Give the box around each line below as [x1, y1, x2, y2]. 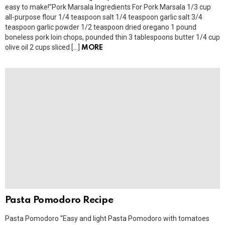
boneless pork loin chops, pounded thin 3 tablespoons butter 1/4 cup [5, 33, 220, 42]
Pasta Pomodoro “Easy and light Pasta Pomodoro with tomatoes [5, 214, 209, 223]
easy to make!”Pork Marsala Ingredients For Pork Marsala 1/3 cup [5, 3, 211, 12]
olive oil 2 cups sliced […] [5, 43, 81, 52]
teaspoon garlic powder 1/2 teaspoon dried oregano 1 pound [5, 23, 196, 32]
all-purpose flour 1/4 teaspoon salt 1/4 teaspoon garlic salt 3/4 [5, 13, 202, 22]
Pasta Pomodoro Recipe [5, 195, 114, 205]
